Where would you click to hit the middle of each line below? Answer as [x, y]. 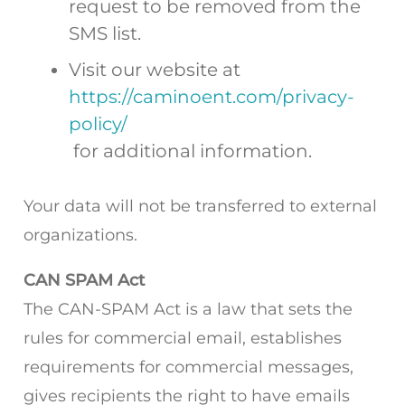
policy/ [98, 124]
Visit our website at [155, 70]
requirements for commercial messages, [188, 367]
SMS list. [105, 33]
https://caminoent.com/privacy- [212, 97]
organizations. [80, 235]
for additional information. [193, 151]
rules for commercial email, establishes [183, 338]
